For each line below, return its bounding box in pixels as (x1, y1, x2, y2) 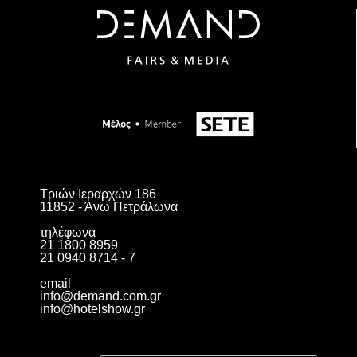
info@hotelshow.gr (40, 302, 145, 316)
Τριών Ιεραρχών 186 (40, 187, 156, 202)
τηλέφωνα (40, 226, 96, 240)
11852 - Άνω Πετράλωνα (40, 200, 178, 214)
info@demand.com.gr (40, 289, 161, 304)
